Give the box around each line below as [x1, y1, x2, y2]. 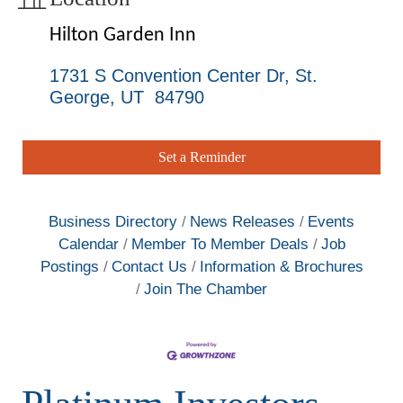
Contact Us [111, 258, 187, 276]
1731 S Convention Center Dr [49, 66, 284, 86]
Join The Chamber [144, 281, 267, 299]
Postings [40, 258, 99, 276]
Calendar [58, 236, 119, 254]
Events [308, 213, 354, 231]
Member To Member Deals [130, 236, 309, 254]
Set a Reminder [157, 149, 246, 166]
